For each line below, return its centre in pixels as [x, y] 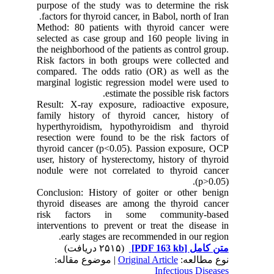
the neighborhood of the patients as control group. [140, 49]
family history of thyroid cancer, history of [140, 115]
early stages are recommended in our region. [152, 236]
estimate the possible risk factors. [174, 93]
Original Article [155, 260]
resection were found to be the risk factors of [140, 137]
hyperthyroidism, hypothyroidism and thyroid [140, 126]
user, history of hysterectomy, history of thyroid [140, 159]
